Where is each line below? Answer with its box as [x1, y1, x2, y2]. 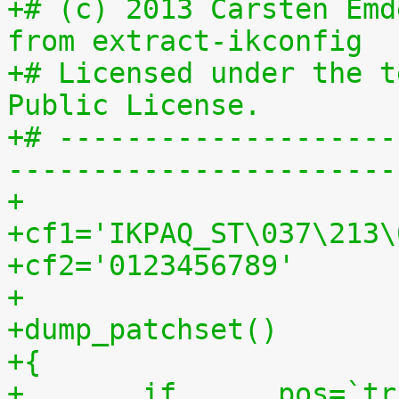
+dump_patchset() [7, 313, 278, 346]
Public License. [7, 89, 261, 121]
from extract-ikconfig [7, 25, 362, 57]
